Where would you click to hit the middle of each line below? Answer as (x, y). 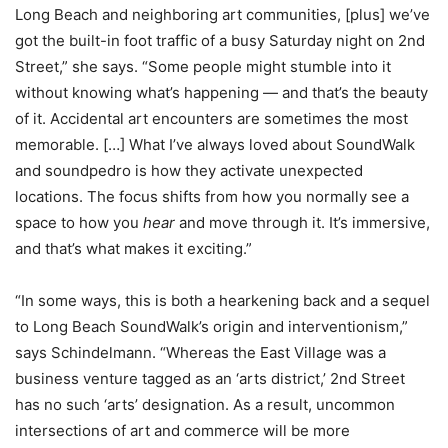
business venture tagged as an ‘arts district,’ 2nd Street (210, 379)
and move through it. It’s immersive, (302, 223)
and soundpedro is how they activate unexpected (189, 171)
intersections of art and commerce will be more (182, 431)
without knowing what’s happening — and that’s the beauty (221, 93)
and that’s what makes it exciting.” (133, 249)
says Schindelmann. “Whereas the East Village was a (200, 353)
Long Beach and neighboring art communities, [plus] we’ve (222, 15)
